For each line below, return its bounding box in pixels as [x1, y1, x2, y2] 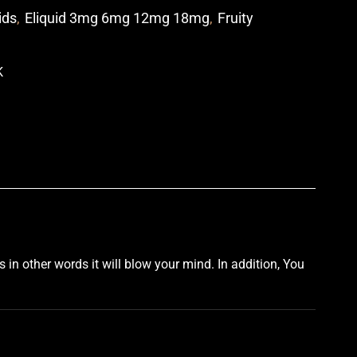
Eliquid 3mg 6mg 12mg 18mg [25, 9, 210, 26]
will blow [99, 257, 151, 273]
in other [6, 257, 54, 273]
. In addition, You [211, 257, 304, 273]
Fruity [218, 9, 253, 26]
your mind [155, 257, 211, 273]
